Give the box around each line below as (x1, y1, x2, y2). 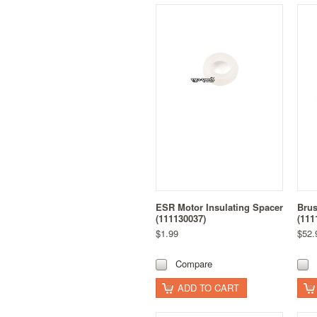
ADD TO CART (178, 281, 239, 295)
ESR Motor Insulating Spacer (156, 200, 283, 214)
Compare (175, 257, 212, 271)
